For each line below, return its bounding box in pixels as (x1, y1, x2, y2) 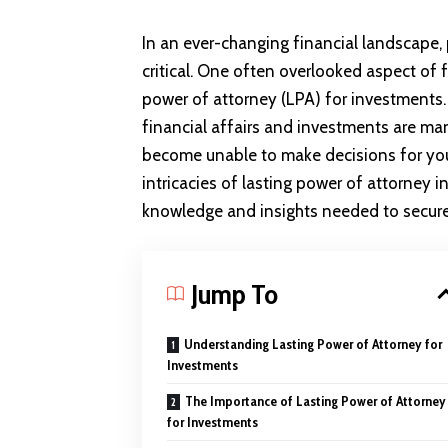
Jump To (191, 276, 278, 311)
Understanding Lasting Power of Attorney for (184, 334, 442, 353)
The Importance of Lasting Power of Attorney (185, 391, 446, 410)
